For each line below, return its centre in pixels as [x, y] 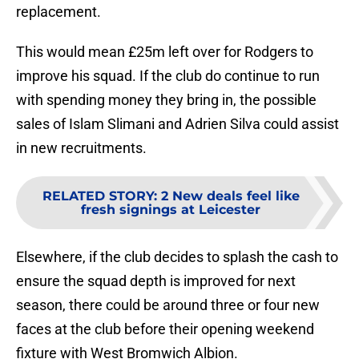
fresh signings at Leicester [171, 210]
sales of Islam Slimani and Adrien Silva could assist [177, 124]
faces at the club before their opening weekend [165, 329]
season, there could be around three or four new [168, 305]
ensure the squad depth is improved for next [156, 281]
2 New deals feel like [230, 196]
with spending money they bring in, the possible [166, 100]
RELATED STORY [98, 196]
